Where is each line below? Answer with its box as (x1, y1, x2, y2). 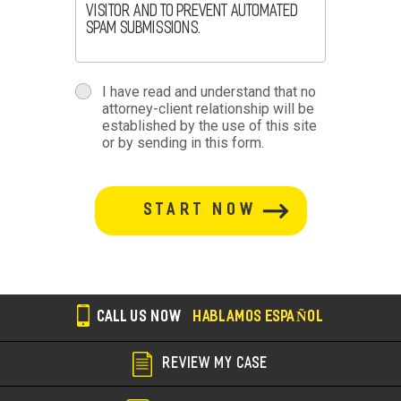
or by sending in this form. (102, 134, 264, 152)
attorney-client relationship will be (102, 100, 314, 118)
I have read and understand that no (102, 83, 316, 101)
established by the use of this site (102, 117, 317, 135)
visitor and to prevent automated (86, 3, 299, 21)
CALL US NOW (97, 310, 186, 325)
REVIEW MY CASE (162, 356, 269, 371)
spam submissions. (86, 20, 201, 38)
